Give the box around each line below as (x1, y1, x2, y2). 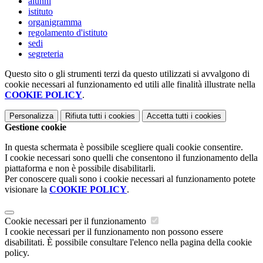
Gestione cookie (5, 122, 66, 133)
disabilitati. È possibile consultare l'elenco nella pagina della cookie (5, 237, 252, 248)
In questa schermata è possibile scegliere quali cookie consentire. (5, 142, 243, 153)
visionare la (5, 184, 49, 195)
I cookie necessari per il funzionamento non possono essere (5, 227, 223, 237)
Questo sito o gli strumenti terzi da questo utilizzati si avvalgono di (5, 69, 249, 79)
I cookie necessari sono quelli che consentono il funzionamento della (5, 153, 258, 163)
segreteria (28, 49, 63, 59)
